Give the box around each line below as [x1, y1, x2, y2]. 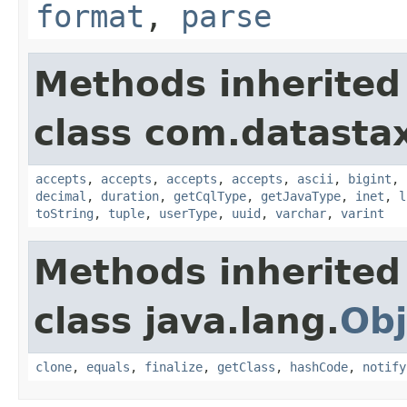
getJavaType [261, 188, 341, 203]
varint [341, 205, 384, 221]
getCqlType [174, 188, 246, 203]
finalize [144, 359, 203, 374]
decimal [35, 188, 86, 203]
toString [35, 205, 94, 221]
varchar [275, 205, 326, 221]
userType [159, 205, 217, 221]
